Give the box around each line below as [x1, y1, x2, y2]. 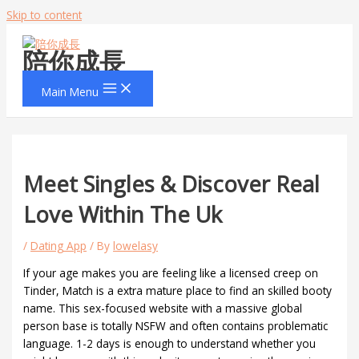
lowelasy [113, 238, 159, 254]
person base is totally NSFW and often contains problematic [23, 317, 329, 333]
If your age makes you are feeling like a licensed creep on [23, 264, 319, 280]
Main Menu [42, 83, 99, 99]
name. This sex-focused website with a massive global [23, 300, 303, 316]
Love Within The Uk [23, 200, 223, 230]
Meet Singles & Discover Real [23, 169, 321, 200]
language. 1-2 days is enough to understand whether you [23, 335, 317, 351]
